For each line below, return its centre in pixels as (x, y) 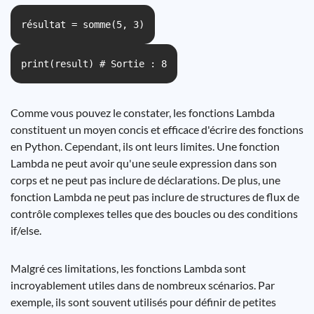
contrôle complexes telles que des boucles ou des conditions (154, 213)
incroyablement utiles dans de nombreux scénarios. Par (143, 285)
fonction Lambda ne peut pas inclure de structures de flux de (155, 197)
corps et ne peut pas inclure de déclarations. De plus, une (145, 180)
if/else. (26, 230)
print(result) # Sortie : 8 (94, 64)
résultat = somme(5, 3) (83, 25)
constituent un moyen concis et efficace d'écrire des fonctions (157, 129)
